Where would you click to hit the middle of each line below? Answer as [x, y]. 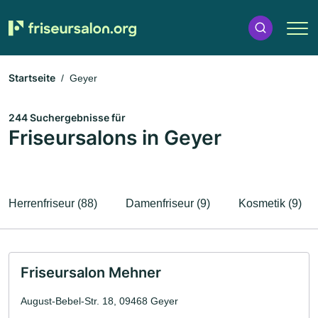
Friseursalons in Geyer [115, 138]
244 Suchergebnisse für [67, 117]
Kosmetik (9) [270, 203]
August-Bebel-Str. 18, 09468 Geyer [99, 301]
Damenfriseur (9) [168, 203]
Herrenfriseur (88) [53, 203]
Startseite [32, 78]
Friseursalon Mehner [91, 273]
